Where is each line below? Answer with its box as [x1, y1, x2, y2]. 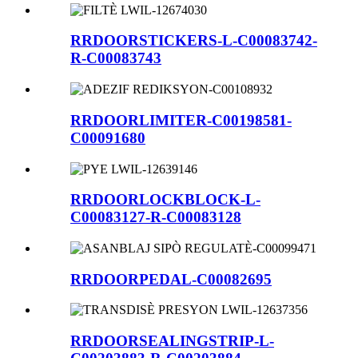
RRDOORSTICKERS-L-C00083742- [70, 32, 317, 50]
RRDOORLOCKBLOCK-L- [70, 191, 261, 209]
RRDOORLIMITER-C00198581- [70, 111, 292, 129]
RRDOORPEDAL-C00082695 [70, 270, 272, 288]
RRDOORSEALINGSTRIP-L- [70, 332, 274, 350]
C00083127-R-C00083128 [70, 209, 241, 226]
